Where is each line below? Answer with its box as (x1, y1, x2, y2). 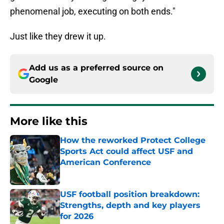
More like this (10, 114, 87, 128)
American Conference (60, 157, 151, 167)
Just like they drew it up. (10, 31, 106, 42)
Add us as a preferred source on (29, 63, 163, 73)
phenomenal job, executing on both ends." (10, 6, 175, 17)
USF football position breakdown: (60, 189, 199, 199)
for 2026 (60, 211, 93, 221)
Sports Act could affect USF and (60, 146, 193, 156)
